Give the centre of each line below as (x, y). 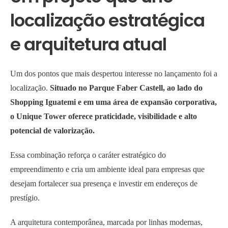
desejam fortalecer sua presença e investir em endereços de (104, 184)
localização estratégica (108, 21)
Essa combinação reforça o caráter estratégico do (88, 155)
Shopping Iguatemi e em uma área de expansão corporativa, (113, 102)
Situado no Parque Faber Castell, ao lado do (126, 88)
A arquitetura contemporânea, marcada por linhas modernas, (106, 222)
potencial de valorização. (53, 131)
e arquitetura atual (88, 45)
